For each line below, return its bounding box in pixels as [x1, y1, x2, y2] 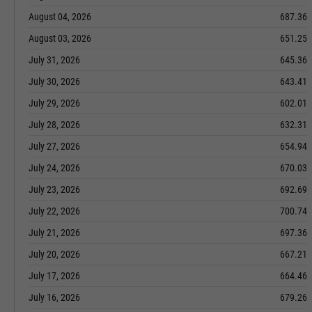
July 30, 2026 [29, 76, 80, 87]
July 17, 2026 [29, 270, 80, 281]
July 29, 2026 [29, 97, 80, 109]
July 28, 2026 [29, 119, 80, 130]
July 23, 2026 [29, 184, 80, 195]
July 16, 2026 [29, 292, 80, 303]
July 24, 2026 [29, 162, 80, 173]
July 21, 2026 [29, 227, 80, 238]
